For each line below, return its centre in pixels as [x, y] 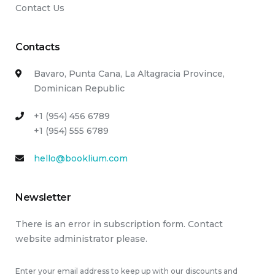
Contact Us [40, 8]
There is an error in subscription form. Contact [119, 224]
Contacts [38, 47]
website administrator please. [81, 239]
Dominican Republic [79, 88]
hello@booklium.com [81, 158]
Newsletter [43, 197]
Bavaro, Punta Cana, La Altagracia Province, [129, 74]
